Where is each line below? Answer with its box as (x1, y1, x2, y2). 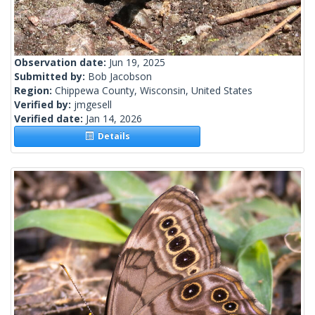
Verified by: (14, 98, 74, 112)
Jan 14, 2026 (86, 112, 142, 126)
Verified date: (14, 112, 86, 126)
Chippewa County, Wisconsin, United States (55, 84, 252, 98)
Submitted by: (14, 70, 88, 84)
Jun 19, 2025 (109, 56, 165, 70)
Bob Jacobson (88, 70, 152, 84)
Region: (14, 84, 55, 98)
